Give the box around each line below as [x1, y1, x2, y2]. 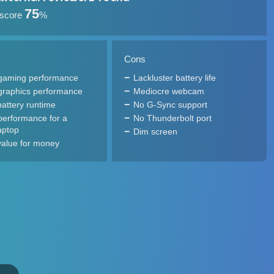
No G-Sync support [133, 100, 207, 109]
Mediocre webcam [133, 86, 204, 96]
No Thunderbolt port [133, 113, 212, 123]
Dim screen [133, 127, 177, 136]
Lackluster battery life [133, 73, 216, 83]
